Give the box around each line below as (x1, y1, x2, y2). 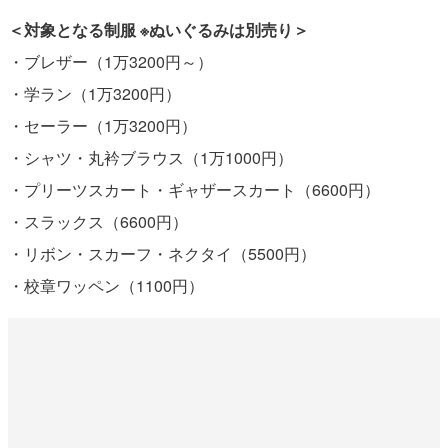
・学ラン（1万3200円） (7, 81, 181, 105)
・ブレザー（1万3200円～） (7, 49, 213, 73)
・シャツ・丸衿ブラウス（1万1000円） (7, 145, 293, 169)
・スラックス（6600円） (7, 209, 188, 233)
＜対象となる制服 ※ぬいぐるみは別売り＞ (7, 17, 309, 41)
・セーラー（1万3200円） (7, 113, 197, 137)
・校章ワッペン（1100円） (7, 273, 204, 297)
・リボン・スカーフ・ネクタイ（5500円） (7, 241, 316, 265)
